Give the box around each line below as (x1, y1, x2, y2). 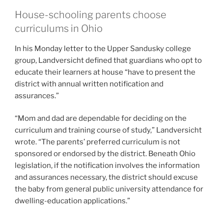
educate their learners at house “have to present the (15, 67, 195, 77)
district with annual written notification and (15, 79, 164, 88)
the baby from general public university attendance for (15, 185, 203, 194)
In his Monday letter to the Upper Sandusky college (15, 44, 191, 53)
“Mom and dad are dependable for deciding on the (15, 114, 187, 123)
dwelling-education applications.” (15, 196, 130, 206)
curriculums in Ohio (15, 22, 103, 34)
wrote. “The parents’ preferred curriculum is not (15, 137, 180, 147)
